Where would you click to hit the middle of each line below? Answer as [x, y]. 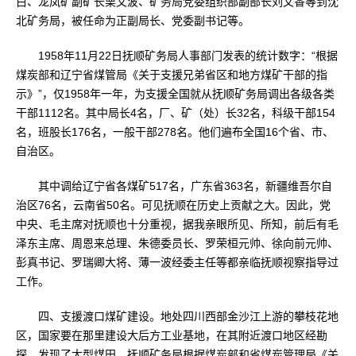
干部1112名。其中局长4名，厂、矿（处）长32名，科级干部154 [176, 113]
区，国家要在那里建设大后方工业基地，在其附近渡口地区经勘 [172, 335]
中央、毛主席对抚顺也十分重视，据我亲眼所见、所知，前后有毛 [177, 224]
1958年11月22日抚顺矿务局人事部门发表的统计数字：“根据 [177, 56]
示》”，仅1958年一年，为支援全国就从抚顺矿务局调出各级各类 [175, 94]
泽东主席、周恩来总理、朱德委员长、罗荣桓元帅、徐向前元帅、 [177, 243]
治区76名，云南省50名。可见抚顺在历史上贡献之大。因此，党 [173, 205]
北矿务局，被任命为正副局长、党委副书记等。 [133, 21]
